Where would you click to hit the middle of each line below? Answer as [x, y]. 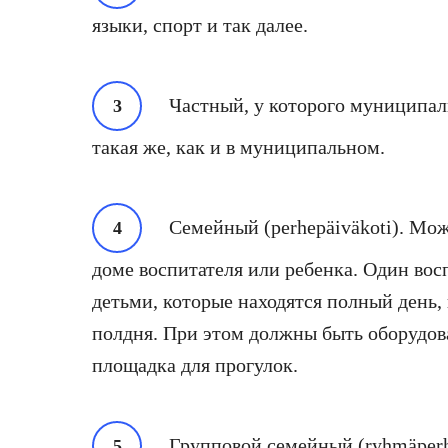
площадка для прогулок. [195, 364]
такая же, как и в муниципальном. [238, 146]
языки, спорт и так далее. [200, 24]
